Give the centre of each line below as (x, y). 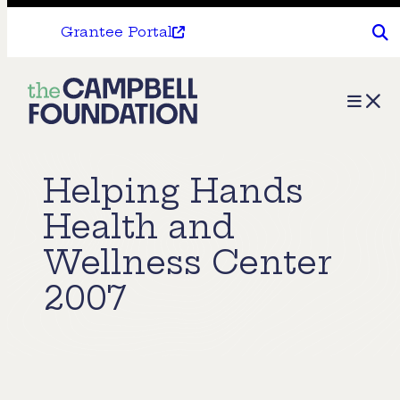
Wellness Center (187, 262)
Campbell (78, 127)
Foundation (86, 161)
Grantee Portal (117, 32)
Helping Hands (173, 191)
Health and (139, 227)
